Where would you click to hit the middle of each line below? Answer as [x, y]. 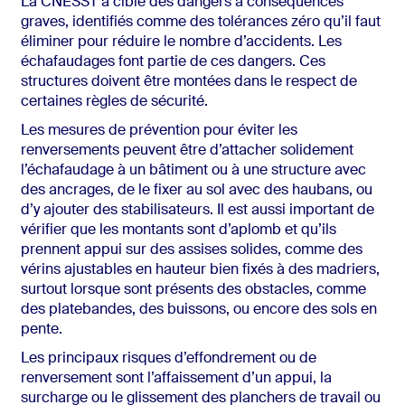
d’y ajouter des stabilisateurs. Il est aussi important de [197, 211]
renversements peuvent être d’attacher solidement [187, 151]
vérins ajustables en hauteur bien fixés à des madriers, [200, 271]
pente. [41, 330]
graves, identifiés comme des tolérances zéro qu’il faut [200, 23]
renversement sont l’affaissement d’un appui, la [176, 379]
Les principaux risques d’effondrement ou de [168, 359]
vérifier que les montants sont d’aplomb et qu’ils [178, 231]
